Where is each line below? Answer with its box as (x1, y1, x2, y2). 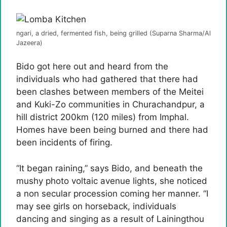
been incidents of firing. (16, 137, 112, 147)
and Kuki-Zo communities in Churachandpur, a (16, 99, 205, 109)
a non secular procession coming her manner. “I (16, 188, 208, 199)
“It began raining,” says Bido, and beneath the (16, 163, 203, 173)
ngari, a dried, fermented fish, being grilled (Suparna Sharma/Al (16, 29, 211, 37)
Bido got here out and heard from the (16, 61, 168, 71)
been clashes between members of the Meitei (16, 87, 204, 97)
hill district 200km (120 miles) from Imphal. (16, 112, 189, 122)
